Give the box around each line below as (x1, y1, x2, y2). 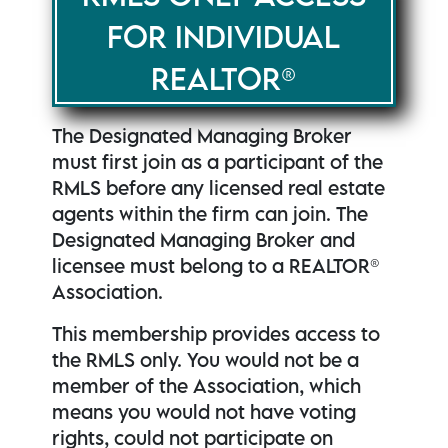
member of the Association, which (52, 374, 362, 398)
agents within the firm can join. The (52, 202, 369, 226)
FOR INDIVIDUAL (107, 18, 341, 56)
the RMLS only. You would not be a (52, 348, 360, 372)
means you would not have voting (52, 400, 357, 424)
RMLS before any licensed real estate (52, 176, 386, 200)
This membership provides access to (52, 322, 381, 346)
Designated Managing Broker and (52, 228, 356, 252)
